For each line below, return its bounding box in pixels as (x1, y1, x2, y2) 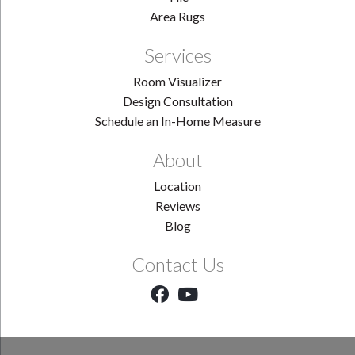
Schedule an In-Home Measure (94, 113, 261, 129)
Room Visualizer (133, 74, 222, 90)
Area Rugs (150, 9, 205, 25)
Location (154, 178, 201, 194)
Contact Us (131, 253, 224, 277)
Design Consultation (122, 94, 233, 109)
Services (143, 44, 212, 67)
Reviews (155, 198, 200, 214)
